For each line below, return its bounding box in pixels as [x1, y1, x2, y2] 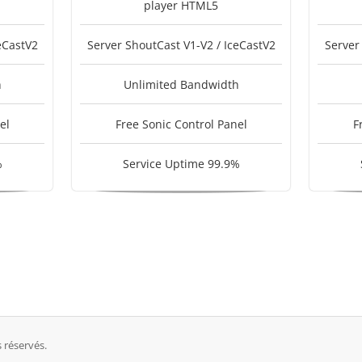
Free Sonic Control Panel [115, 116, 247, 132]
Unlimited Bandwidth [123, 77, 239, 92]
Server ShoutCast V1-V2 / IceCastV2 [86, 37, 276, 53]
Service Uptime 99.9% [122, 156, 240, 171]
